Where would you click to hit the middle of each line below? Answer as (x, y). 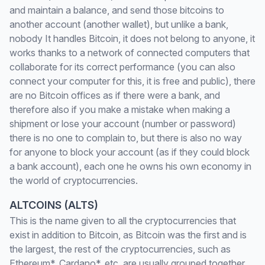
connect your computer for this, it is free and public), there (132, 81)
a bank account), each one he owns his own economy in (130, 166)
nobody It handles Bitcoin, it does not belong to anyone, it (132, 38)
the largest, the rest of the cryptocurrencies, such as (120, 249)
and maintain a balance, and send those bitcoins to (117, 10)
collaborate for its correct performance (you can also (122, 67)
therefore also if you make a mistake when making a (120, 109)
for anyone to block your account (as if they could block (130, 152)
